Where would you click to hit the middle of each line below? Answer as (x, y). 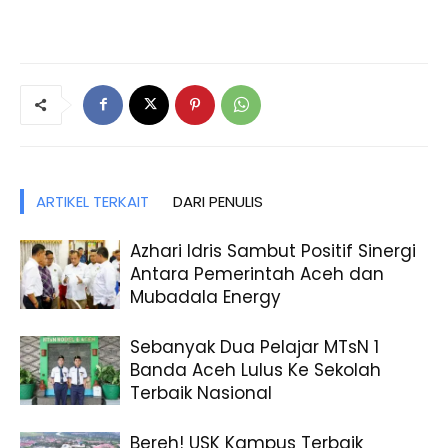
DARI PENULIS (218, 201)
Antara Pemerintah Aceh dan (257, 273)
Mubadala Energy (205, 296)
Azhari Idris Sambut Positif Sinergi (273, 250)
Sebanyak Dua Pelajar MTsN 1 (254, 346)
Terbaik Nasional (201, 392)
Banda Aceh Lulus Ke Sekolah (255, 369)
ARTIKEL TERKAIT (92, 201)
